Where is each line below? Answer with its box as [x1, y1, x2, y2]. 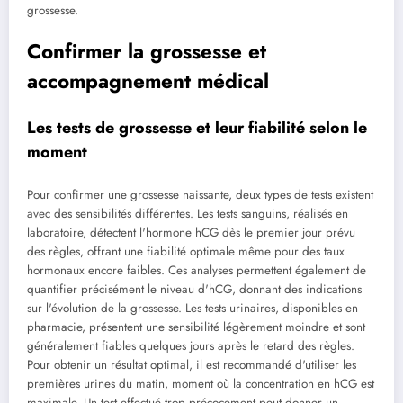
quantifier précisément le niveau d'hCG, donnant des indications [27, 280, 362, 298]
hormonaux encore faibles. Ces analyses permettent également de [27, 261, 366, 279]
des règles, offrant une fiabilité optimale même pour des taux [27, 242, 345, 260]
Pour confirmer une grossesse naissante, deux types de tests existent [27, 185, 373, 203]
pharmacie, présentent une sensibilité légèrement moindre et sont [27, 318, 365, 336]
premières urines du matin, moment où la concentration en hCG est [27, 374, 374, 392]
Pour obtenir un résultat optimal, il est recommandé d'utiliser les [27, 355, 356, 373]
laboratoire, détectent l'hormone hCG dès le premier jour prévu [27, 223, 355, 241]
